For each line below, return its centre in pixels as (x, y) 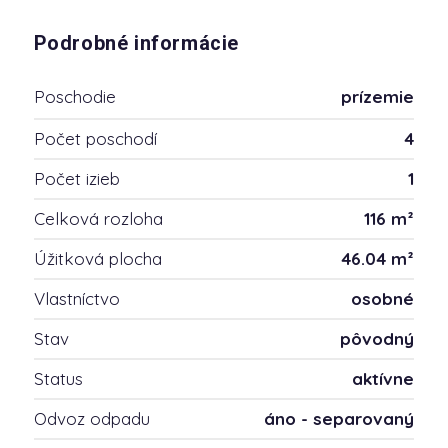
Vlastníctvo (76, 298)
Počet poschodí (95, 138)
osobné (383, 298)
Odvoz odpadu (91, 418)
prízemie (378, 96)
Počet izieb (76, 178)
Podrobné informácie (136, 43)
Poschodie (74, 96)
